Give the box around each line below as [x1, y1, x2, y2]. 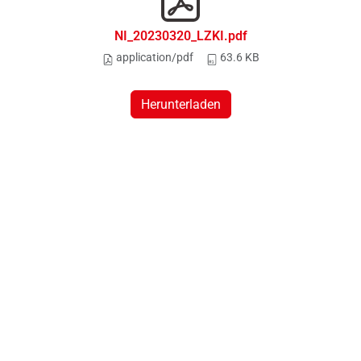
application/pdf [113, 51, 193, 64]
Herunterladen [140, 97, 221, 113]
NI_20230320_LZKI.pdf [114, 28, 247, 44]
